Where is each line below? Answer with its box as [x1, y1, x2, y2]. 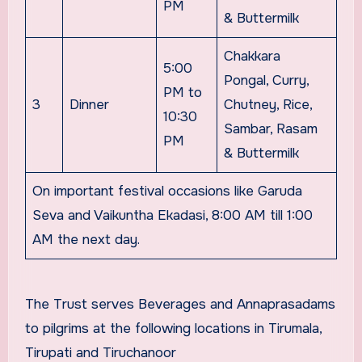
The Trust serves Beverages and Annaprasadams [24, 296, 335, 314]
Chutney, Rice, [224, 96, 314, 114]
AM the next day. [32, 231, 141, 249]
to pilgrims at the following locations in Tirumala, [24, 320, 322, 338]
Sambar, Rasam [224, 120, 318, 138]
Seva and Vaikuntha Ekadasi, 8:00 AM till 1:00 [32, 207, 314, 225]
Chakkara [224, 48, 281, 65]
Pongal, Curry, [224, 72, 310, 90]
